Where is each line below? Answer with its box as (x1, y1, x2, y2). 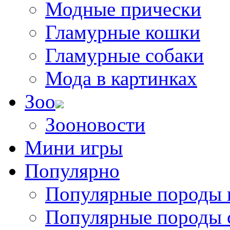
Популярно (25, 160, 120, 182)
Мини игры (25, 137, 123, 159)
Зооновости (45, 113, 145, 136)
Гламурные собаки (45, 44, 204, 66)
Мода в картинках (45, 67, 197, 89)
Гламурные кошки (45, 21, 200, 43)
